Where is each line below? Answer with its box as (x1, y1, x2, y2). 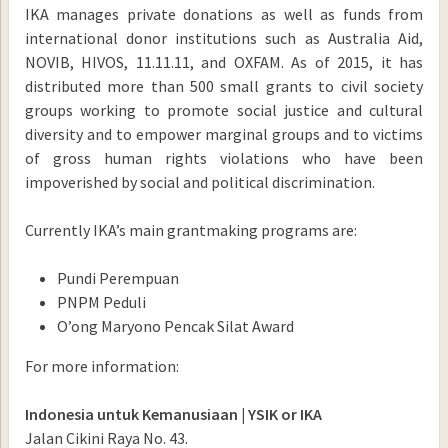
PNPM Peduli (56, 291, 146, 312)
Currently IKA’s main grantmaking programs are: (24, 219, 357, 240)
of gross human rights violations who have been (24, 147, 424, 168)
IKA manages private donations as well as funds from (24, 3, 424, 24)
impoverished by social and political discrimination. (24, 171, 375, 192)
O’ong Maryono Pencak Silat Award (56, 315, 294, 336)
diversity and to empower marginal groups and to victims (24, 123, 424, 144)
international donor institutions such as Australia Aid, (24, 27, 424, 48)
